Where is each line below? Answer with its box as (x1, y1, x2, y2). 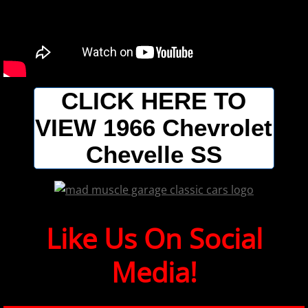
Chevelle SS (85, 142, 222, 168)
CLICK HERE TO (61, 88, 247, 115)
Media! (111, 252, 197, 291)
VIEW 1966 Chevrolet (35, 115, 273, 142)
